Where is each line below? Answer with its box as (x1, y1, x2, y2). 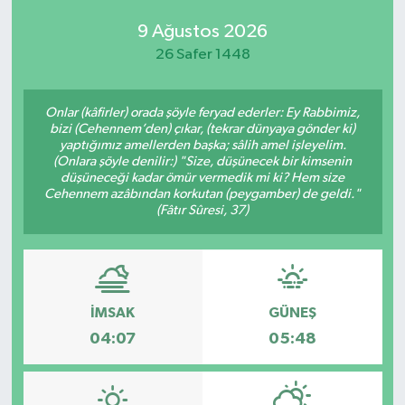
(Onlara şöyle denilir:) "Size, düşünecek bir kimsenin (53, 154, 352, 168)
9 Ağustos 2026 (137, 22, 268, 42)
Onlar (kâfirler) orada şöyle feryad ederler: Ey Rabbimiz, (45, 105, 360, 119)
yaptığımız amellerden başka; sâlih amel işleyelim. (59, 137, 346, 152)
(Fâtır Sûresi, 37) (156, 202, 249, 217)
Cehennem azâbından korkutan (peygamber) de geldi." (44, 186, 361, 201)
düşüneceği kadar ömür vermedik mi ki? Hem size (61, 170, 344, 184)
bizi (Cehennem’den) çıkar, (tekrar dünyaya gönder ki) (50, 121, 355, 136)
